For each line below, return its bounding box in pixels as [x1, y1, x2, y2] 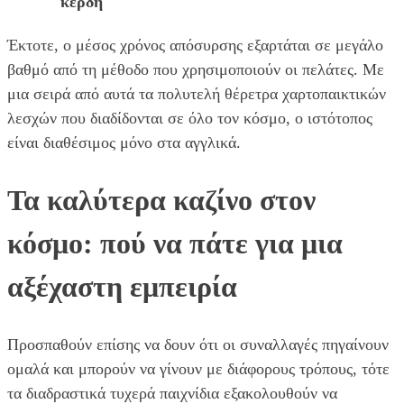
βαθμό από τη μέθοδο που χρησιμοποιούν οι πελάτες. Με [7, 60, 384, 78]
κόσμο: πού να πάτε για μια [7, 227, 343, 261]
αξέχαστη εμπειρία [7, 271, 237, 304]
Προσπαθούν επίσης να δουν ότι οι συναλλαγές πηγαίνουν [7, 335, 389, 353]
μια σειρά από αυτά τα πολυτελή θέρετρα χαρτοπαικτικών [7, 84, 386, 103]
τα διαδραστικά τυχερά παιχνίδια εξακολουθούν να [7, 383, 337, 402]
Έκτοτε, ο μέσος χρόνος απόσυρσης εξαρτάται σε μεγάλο [7, 35, 383, 54]
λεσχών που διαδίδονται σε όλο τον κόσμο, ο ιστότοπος [7, 108, 372, 127]
